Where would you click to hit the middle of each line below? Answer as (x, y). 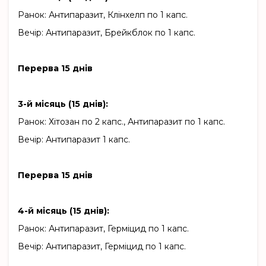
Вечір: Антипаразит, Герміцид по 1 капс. (102, 247)
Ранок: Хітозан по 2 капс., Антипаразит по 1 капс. (121, 122)
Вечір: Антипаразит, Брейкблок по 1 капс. (107, 33)
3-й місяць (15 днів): (63, 104)
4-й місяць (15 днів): (64, 211)
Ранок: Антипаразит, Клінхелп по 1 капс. (103, 15)
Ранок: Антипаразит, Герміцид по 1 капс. (103, 229)
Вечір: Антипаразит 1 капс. (74, 140)
